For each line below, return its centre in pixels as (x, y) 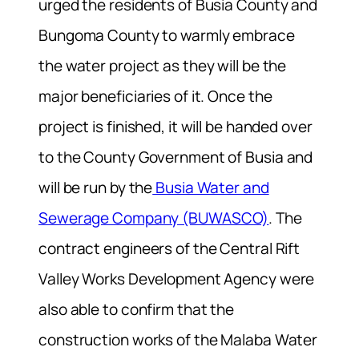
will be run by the (96, 187)
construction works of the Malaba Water (178, 339)
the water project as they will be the (163, 65)
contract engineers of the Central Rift (169, 248)
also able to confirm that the (137, 309)
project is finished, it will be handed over (175, 126)
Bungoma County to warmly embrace (167, 35)
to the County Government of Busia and (176, 157)
